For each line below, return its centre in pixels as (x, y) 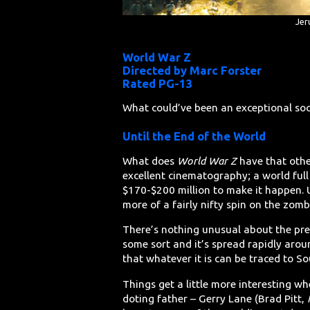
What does (150, 161)
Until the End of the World (194, 136)
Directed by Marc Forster (192, 70)
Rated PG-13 (158, 83)
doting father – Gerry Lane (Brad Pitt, (215, 298)
